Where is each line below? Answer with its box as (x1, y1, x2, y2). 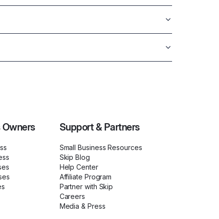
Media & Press (59, 202, 106, 211)
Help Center (59, 163, 98, 172)
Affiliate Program (59, 173, 112, 181)
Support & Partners (59, 121, 140, 133)
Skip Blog (59, 153, 90, 162)
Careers (59, 192, 86, 201)
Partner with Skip (59, 182, 113, 191)
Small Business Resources (59, 143, 142, 152)
